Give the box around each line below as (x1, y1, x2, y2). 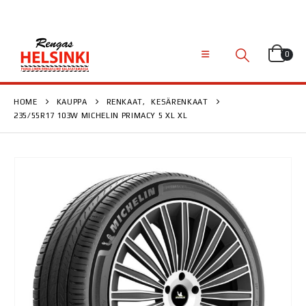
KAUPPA (56, 98, 87, 106)
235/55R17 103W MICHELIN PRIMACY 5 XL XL (14, 111, 188, 120)
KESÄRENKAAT (151, 98, 208, 106)
